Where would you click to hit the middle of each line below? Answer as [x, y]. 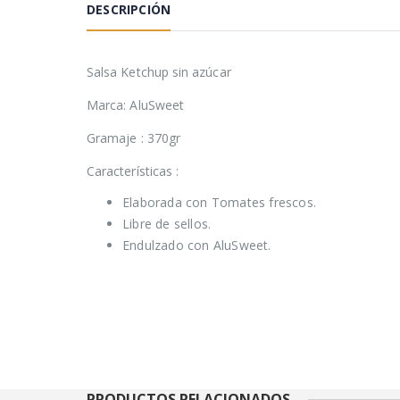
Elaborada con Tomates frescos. [219, 203]
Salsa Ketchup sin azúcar [159, 72]
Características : [133, 171]
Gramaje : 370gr [134, 138]
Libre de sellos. [167, 224]
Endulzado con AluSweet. [197, 246]
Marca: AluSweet [136, 105]
